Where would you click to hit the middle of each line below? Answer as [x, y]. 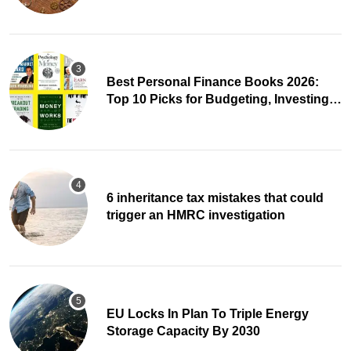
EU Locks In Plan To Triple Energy [208, 314]
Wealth [127, 117]
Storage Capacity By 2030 [183, 331]
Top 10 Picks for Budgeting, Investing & [224, 100]
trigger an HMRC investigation [196, 215]
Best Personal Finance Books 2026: [213, 82]
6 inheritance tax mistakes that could [215, 198]
